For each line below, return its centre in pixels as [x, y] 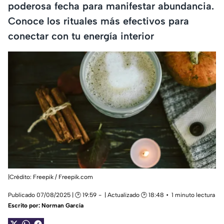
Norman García [62, 206]
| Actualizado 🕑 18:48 [134, 195]
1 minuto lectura [193, 195]
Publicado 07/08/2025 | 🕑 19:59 [52, 195]
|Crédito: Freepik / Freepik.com [50, 177]
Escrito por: [25, 206]
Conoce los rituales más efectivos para [98, 21]
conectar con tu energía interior [81, 36]
